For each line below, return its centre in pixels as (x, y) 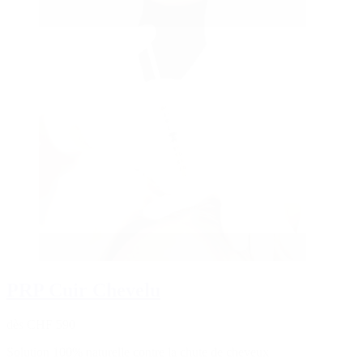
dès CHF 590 (41, 325)
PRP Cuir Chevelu (83, 290)
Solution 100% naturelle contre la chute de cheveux (138, 352)
